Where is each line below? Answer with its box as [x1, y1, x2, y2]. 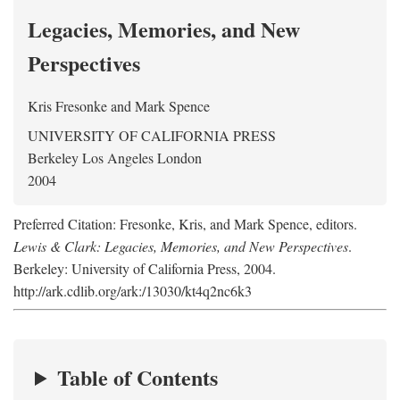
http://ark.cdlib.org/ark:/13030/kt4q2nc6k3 [13, 281, 252, 300]
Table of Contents [57, 362, 219, 393]
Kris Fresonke [28, 96, 107, 115]
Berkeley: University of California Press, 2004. [13, 259, 276, 278]
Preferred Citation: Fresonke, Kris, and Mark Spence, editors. [13, 214, 357, 233]
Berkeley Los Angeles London [28, 148, 202, 167]
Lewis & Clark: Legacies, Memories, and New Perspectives [13, 237, 348, 255]
